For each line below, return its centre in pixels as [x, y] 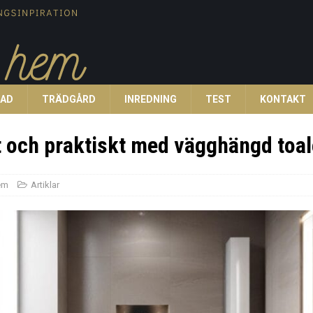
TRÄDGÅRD [69, 99]
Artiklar [45, 185]
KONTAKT [283, 99]
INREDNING [151, 99]
